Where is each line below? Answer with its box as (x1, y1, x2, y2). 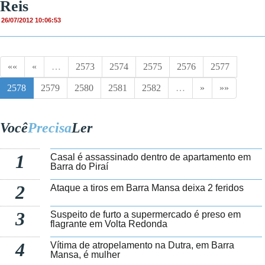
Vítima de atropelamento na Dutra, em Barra (50, 240, 235, 251)
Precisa (28, 120, 72, 136)
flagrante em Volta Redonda (50, 219, 168, 230)
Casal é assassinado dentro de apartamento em (50, 152, 251, 163)
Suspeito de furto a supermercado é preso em (50, 209, 241, 220)
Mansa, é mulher (50, 250, 121, 260)
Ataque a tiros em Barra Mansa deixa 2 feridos (50, 183, 244, 193)
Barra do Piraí (50, 161, 109, 172)
